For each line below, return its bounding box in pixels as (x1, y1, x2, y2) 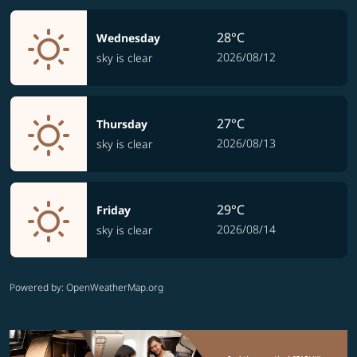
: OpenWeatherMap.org (61, 280, 163, 295)
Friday (96, 202, 131, 218)
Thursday (96, 116, 147, 132)
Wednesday (96, 30, 160, 46)
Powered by (10, 280, 61, 295)
